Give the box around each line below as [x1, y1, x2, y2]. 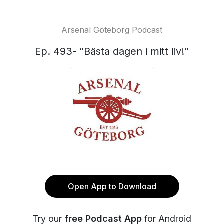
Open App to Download [67, 181, 156, 191]
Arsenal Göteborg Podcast [61, 25, 162, 35]
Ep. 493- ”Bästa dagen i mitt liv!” [35, 45, 189, 57]
